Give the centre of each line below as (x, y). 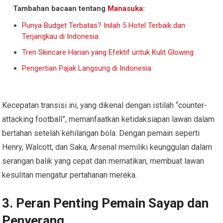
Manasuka (125, 8)
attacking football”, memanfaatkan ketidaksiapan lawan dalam (109, 119)
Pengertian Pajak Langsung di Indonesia (87, 68)
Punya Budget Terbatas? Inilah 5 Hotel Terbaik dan (104, 25)
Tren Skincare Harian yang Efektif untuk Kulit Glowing (108, 52)
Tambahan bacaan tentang (60, 8)
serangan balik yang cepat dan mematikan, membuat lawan (103, 161)
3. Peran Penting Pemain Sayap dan (106, 203)
